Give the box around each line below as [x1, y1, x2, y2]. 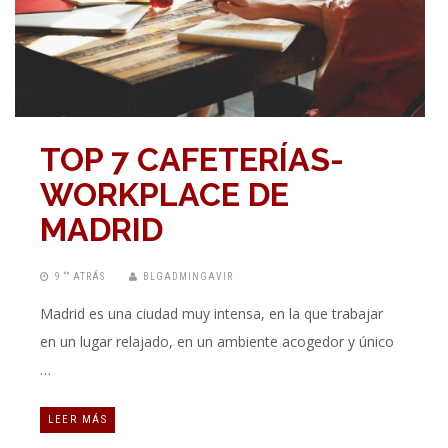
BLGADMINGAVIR [143, 271, 233, 283]
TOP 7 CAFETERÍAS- [40, 141, 344, 179]
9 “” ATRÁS [55, 271, 105, 283]
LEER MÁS [48, 413, 107, 427]
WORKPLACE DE [40, 176, 289, 214]
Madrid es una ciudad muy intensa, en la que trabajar [40, 304, 383, 324]
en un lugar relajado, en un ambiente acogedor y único [40, 332, 394, 352]
